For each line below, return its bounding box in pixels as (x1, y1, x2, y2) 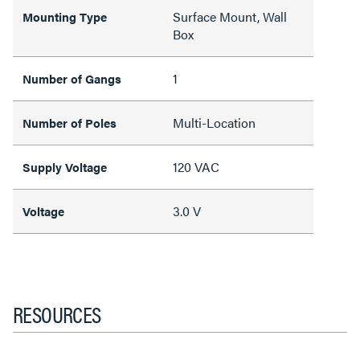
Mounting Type (22, 7, 107, 25)
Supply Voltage (22, 157, 107, 175)
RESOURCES (13, 297, 101, 329)
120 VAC (173, 157, 219, 176)
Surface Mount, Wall (173, 6, 287, 26)
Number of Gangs (22, 69, 121, 87)
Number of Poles (22, 113, 117, 131)
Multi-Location (173, 112, 256, 132)
